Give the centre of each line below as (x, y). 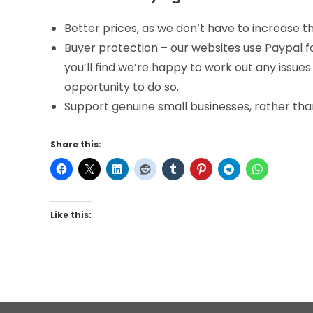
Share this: (76, 145)
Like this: (71, 215)
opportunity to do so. (122, 87)
